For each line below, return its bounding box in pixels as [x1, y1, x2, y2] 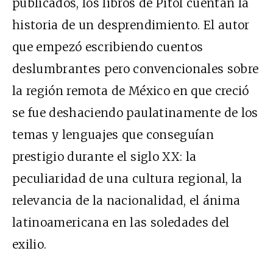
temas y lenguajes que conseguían [12, 127, 214, 143]
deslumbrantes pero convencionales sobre [12, 62, 259, 77]
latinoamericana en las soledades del [12, 215, 230, 230]
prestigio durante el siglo [12, 149, 163, 165]
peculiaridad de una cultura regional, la [12, 171, 243, 186]
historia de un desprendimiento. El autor [12, 18, 250, 33]
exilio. [12, 237, 47, 252]
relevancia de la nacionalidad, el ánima [12, 193, 241, 208]
